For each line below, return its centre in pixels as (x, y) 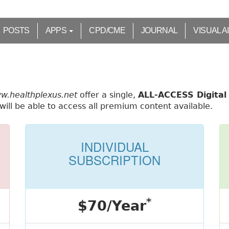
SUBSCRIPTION (114, 160)
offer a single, (108, 95)
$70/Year (112, 206)
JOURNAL (159, 30)
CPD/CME (107, 30)
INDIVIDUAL (114, 146)
